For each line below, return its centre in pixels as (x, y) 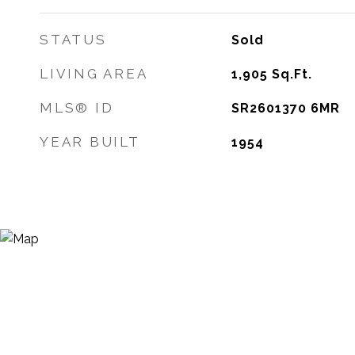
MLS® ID (77, 108)
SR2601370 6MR (285, 108)
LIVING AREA (94, 74)
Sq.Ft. (292, 74)
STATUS (73, 40)
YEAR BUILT (90, 142)
